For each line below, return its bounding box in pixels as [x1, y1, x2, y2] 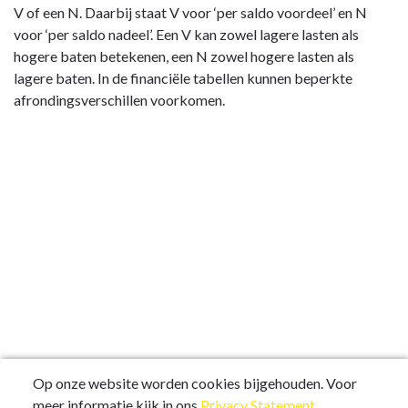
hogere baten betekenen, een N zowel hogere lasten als [14, 47, 354, 66]
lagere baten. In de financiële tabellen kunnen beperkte [14, 69, 352, 87]
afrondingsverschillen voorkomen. [14, 91, 225, 109]
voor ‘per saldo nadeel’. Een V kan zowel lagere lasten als [14, 25, 359, 44]
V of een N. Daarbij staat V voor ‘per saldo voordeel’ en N [14, 4, 367, 22]
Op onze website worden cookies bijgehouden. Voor [33, 374, 357, 392]
